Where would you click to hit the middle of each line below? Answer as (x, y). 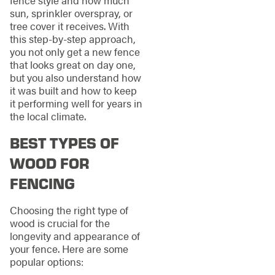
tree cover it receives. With (69, 25)
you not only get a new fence (75, 51)
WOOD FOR (49, 163)
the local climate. (48, 116)
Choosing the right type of (69, 210)
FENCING (42, 183)
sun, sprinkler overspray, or (71, 13)
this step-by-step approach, (72, 38)
